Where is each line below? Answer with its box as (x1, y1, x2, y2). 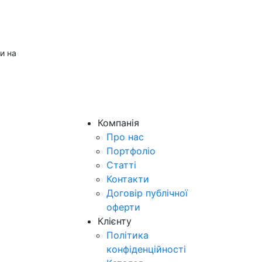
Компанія (98, 117, 139, 129)
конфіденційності (106, 243, 186, 255)
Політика (106, 229, 149, 241)
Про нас (106, 131, 144, 143)
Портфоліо (106, 145, 156, 157)
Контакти (106, 173, 149, 185)
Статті (106, 159, 136, 171)
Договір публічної (106, 187, 188, 199)
